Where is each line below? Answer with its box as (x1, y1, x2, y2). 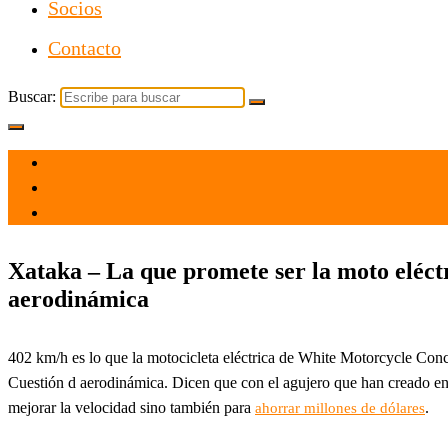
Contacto (48, 37, 121, 59)
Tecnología (48, 205, 117, 221)
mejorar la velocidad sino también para (8, 398, 255, 416)
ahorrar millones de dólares (255, 399, 425, 416)
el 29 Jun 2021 (48, 155, 141, 171)
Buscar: (8, 88, 56, 105)
